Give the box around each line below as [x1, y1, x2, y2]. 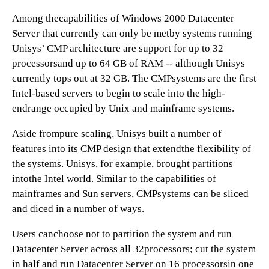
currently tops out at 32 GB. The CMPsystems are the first [12, 73, 256, 84]
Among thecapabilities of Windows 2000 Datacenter [12, 13, 234, 24]
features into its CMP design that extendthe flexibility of [12, 143, 251, 154]
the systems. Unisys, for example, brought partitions [12, 158, 233, 169]
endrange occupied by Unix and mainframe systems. [12, 103, 234, 114]
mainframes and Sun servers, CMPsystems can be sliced [12, 188, 249, 199]
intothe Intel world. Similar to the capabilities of [12, 173, 216, 184]
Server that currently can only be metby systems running [12, 28, 252, 39]
